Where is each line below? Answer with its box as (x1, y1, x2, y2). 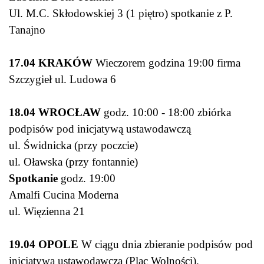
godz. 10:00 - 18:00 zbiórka (101, 106, 231, 119)
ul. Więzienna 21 (9, 205, 88, 218)
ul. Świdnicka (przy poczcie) (9, 139, 141, 152)
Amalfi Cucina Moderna (9, 189, 121, 202)
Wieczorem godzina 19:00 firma (95, 57, 240, 70)
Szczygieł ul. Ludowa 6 (9, 73, 119, 86)
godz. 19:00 (58, 172, 118, 185)
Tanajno (9, 24, 48, 37)
